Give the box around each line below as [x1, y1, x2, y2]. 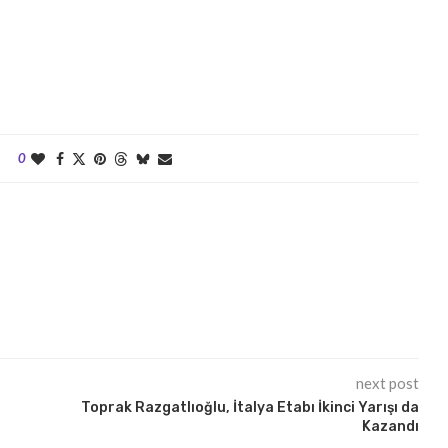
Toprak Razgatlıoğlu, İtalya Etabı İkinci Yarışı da [80, 399, 419, 417]
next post [355, 374, 419, 393]
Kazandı [361, 418, 419, 436]
